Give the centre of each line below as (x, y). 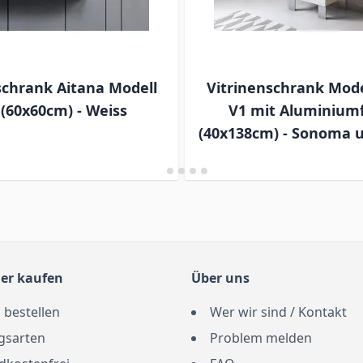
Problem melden (261, 338)
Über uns (220, 278)
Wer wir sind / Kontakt (278, 312)
